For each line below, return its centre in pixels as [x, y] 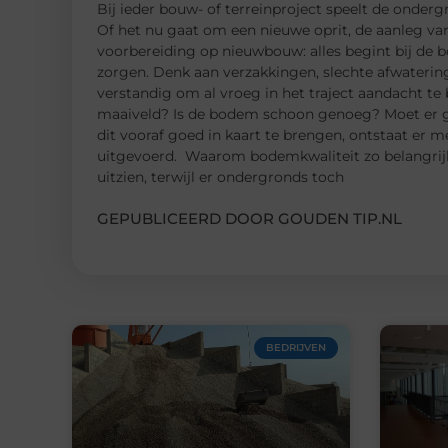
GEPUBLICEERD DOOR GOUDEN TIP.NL [249, 218]
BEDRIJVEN [295, 347]
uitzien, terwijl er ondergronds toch [220, 176]
